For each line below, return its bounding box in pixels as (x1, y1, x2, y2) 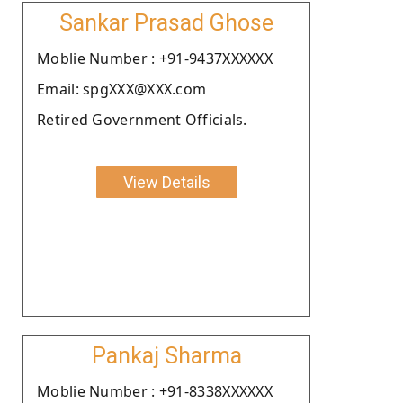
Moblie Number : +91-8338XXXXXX (37, 381, 273, 401)
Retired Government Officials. (37, 109, 247, 130)
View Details (122, 172, 210, 192)
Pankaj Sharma (91, 342, 242, 369)
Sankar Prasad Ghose (59, 9, 273, 36)
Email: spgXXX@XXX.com (37, 78, 207, 99)
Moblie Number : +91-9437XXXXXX (37, 48, 273, 68)
